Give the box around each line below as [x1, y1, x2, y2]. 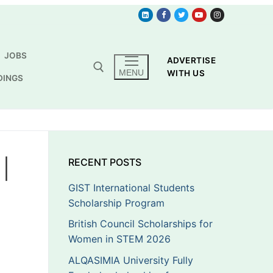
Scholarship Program [68, 196, 165, 209]
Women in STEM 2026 [68, 233, 171, 246]
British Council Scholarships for [68, 218, 213, 230]
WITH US [166, 68, 205, 78]
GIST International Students [68, 181, 194, 194]
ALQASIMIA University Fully [68, 254, 193, 267]
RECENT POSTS [68, 155, 141, 168]
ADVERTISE [166, 55, 216, 65]
